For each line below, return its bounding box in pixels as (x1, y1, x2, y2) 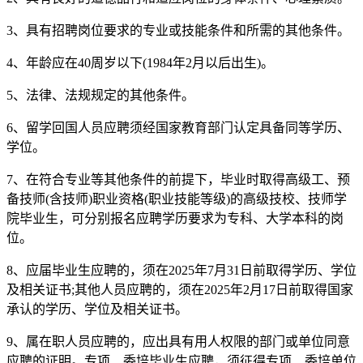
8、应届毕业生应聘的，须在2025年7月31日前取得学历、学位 (6, 263, 357, 277)
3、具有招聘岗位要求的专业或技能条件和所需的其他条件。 (6, 23, 350, 37)
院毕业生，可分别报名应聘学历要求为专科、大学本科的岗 (6, 211, 344, 225)
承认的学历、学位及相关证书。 (6, 301, 188, 316)
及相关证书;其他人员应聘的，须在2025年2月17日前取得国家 (6, 282, 353, 297)
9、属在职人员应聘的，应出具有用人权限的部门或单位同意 (6, 334, 350, 348)
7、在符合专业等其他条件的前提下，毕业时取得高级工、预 (6, 172, 350, 186)
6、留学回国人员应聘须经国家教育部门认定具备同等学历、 (6, 120, 350, 135)
